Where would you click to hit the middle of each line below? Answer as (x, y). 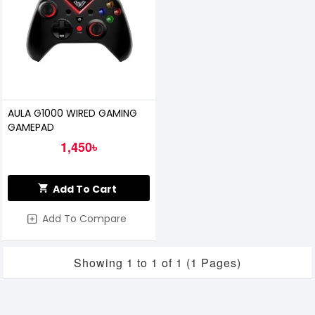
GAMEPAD (31, 128)
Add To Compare (84, 219)
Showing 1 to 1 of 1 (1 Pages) (157, 262)
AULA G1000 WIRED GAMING (72, 114)
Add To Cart (85, 189)
